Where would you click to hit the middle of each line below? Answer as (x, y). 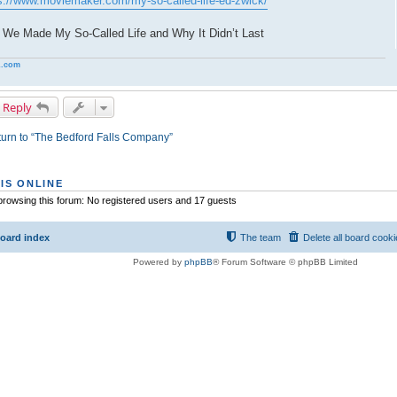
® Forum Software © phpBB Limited (286, 261)
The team (260, 237)
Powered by (159, 261)
